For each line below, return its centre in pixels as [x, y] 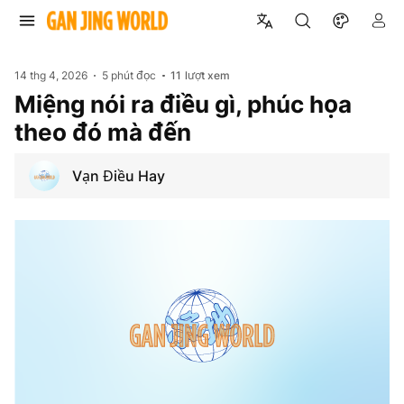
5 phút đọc [129, 75]
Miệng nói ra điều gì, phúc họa [183, 104]
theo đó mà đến [103, 132]
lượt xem [208, 75]
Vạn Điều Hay [119, 175]
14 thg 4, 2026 [51, 75]
